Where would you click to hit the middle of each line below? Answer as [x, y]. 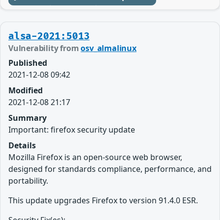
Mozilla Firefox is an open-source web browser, [95, 157]
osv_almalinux [109, 48]
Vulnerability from [45, 48]
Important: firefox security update [72, 130]
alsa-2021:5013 [49, 37]
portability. [28, 181]
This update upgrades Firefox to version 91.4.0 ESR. [103, 201]
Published [28, 63]
